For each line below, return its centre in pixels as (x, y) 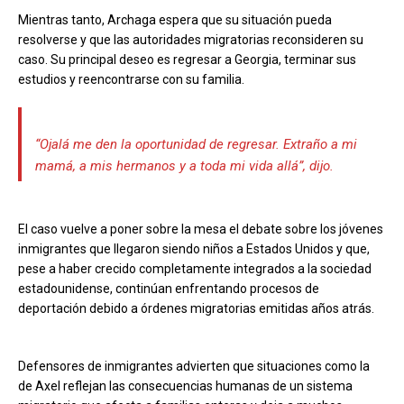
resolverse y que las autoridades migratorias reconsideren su (191, 40)
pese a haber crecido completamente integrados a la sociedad (195, 269)
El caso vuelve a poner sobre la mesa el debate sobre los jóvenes (201, 230)
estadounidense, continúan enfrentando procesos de (169, 289)
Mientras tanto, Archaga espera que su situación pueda (175, 20)
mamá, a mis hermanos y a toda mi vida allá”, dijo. (184, 166)
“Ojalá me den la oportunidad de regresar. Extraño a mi (196, 145)
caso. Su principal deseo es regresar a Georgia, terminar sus (187, 60)
